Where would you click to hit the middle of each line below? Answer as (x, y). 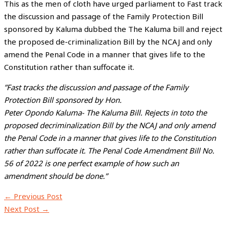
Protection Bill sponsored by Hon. (63, 100)
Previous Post (37, 196)
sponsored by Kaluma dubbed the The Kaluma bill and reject (113, 29)
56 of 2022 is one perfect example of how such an (91, 163)
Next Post (23, 209)
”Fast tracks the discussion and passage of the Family (96, 87)
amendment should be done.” (56, 176)
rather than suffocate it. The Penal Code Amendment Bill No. (109, 150)
